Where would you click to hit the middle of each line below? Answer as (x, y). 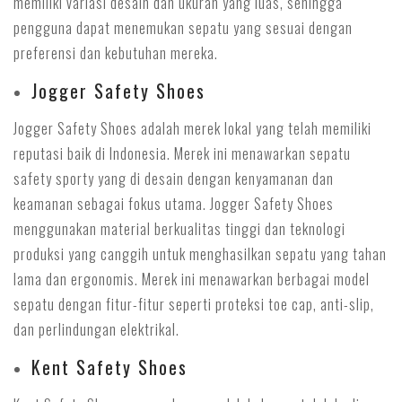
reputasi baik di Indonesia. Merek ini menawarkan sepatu (182, 153)
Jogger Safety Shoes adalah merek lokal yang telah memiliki (192, 128)
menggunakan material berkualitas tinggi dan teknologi (179, 229)
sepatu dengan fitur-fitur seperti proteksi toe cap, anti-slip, (194, 304)
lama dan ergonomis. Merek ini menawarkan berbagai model (192, 279)
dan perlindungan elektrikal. (96, 329)
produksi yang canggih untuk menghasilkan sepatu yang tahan (200, 254)
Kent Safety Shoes (109, 367)
